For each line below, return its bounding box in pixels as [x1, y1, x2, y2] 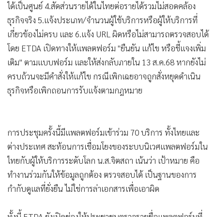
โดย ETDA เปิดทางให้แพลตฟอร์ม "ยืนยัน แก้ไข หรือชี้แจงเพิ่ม [7, 42, 206, 53]
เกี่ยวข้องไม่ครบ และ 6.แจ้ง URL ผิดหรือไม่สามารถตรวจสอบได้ [7, 28, 209, 39]
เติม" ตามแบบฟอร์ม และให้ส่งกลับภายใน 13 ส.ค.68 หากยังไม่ [7, 56, 206, 67]
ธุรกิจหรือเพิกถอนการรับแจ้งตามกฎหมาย [7, 84, 142, 95]
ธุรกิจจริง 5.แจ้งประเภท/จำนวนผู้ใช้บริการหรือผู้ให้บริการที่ [7, 14, 198, 25]
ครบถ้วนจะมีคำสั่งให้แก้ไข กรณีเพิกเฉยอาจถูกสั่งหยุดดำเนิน [7, 70, 201, 81]
